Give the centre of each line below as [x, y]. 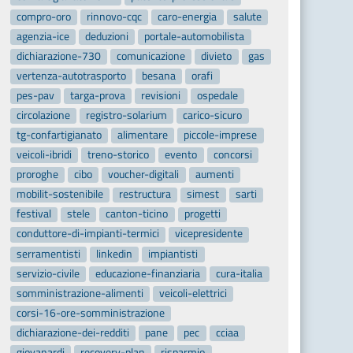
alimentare [143, 135]
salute [247, 16]
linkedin [115, 253]
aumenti [214, 175]
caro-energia [188, 16]
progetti [202, 214]
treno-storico [119, 155]
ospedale [217, 95]
